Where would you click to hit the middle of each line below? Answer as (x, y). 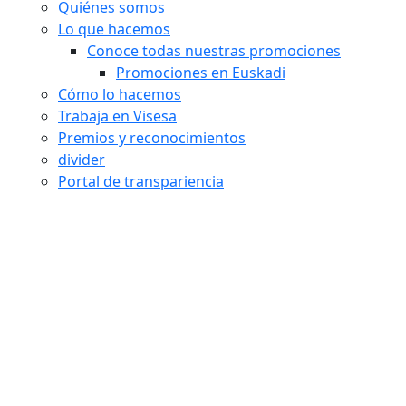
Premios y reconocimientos (152, 138)
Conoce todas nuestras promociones (214, 51)
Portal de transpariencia (141, 182)
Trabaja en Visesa (117, 116)
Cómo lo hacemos (120, 95)
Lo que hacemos (114, 29)
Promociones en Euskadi (201, 73)
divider (82, 160)
